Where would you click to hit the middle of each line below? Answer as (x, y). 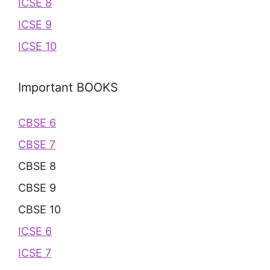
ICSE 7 (35, 253)
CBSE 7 (37, 144)
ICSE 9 (35, 24)
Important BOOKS (68, 87)
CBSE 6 (37, 122)
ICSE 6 (35, 231)
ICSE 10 (37, 46)
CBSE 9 (37, 187)
